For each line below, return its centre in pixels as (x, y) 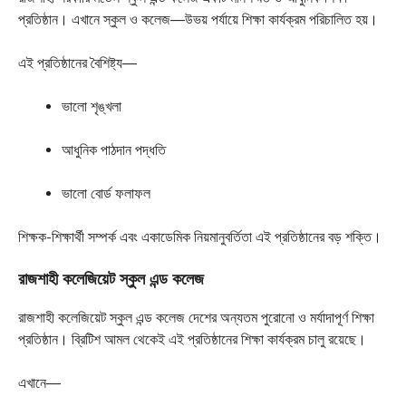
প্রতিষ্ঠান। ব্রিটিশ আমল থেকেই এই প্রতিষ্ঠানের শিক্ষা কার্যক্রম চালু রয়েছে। (192, 340)
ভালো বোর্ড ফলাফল (106, 194)
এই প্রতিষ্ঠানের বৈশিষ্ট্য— (77, 63)
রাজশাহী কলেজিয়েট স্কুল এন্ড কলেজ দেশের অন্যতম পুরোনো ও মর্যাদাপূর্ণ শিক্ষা (196, 318)
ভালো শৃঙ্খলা (92, 107)
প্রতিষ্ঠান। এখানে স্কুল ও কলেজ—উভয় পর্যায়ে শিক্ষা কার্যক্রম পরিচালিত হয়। (198, 20)
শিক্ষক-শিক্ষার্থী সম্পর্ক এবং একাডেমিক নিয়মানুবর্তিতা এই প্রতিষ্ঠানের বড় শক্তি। (200, 237)
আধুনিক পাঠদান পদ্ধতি (114, 150)
